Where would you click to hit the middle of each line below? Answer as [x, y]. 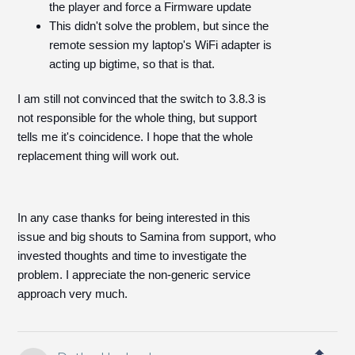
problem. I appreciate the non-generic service [134, 275]
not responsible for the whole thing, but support [137, 118]
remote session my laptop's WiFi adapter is [161, 45]
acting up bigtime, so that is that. [132, 64]
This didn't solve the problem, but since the [159, 26]
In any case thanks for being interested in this [134, 218]
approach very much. [73, 294]
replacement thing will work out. [99, 156]
